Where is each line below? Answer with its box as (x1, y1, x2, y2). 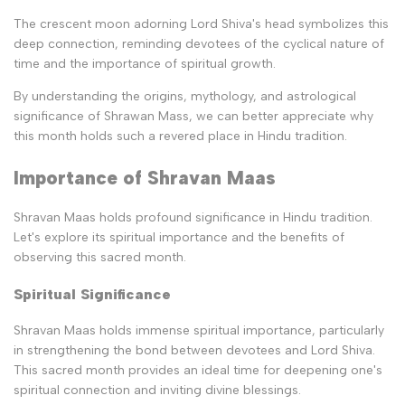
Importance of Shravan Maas (14, 165, 276, 189)
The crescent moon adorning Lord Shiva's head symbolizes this (14, 16, 389, 33)
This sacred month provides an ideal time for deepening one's (14, 362, 382, 378)
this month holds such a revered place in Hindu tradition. (14, 128, 347, 145)
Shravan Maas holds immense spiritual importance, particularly (14, 322, 384, 338)
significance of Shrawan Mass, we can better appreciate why (14, 108, 373, 125)
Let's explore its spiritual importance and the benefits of (14, 230, 344, 246)
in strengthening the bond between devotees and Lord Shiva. (14, 342, 375, 358)
